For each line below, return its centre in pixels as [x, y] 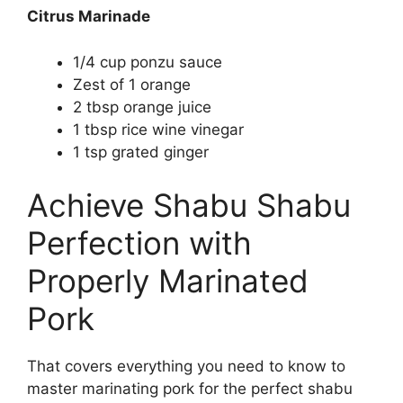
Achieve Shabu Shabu [189, 206]
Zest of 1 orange [132, 84]
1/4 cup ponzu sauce [148, 62]
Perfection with [139, 243]
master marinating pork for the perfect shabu [190, 389]
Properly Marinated [168, 281]
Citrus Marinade [89, 17]
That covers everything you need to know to [186, 367]
